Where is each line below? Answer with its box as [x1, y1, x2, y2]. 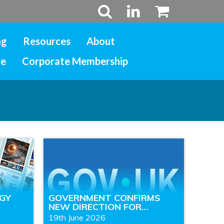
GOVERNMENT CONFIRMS [48, 192, 160, 204]
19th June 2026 [48, 212, 105, 223]
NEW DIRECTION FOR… [48, 201, 148, 213]
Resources [22, 35, 70, 47]
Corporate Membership [21, 55, 128, 67]
